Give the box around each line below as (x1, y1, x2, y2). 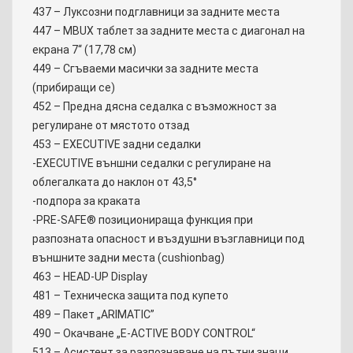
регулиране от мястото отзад (32, 119, 190, 132)
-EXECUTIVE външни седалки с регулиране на (32, 157, 271, 170)
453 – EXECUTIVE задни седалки (32, 138, 201, 151)
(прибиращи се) (32, 81, 115, 95)
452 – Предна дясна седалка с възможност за (32, 100, 277, 113)
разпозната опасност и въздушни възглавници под (32, 232, 305, 246)
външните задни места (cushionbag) (32, 251, 225, 265)
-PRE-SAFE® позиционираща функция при (32, 214, 253, 227)
